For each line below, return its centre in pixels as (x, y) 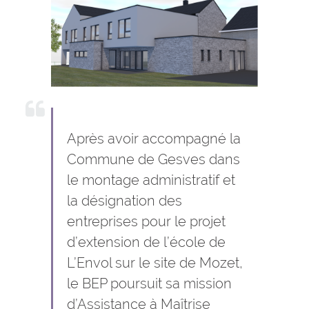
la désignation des (124, 201)
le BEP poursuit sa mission (149, 284)
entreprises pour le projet (146, 222)
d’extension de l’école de (146, 242)
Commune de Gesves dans (153, 160)
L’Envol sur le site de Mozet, (155, 263)
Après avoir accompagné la (154, 139)
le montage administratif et (151, 180)
